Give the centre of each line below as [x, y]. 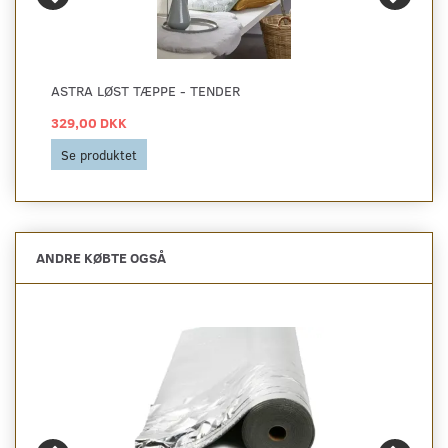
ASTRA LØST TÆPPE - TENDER [145, 90]
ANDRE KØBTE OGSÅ [101, 257]
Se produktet [99, 154]
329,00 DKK [89, 122]
